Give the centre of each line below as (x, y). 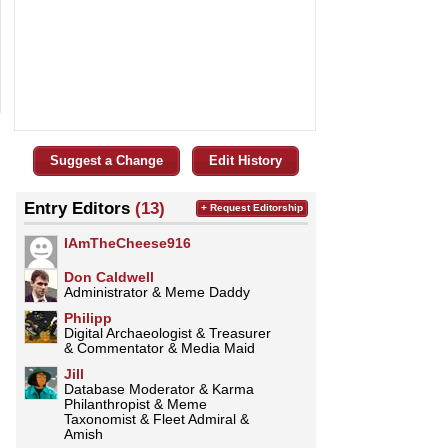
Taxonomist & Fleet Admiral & (156, 418)
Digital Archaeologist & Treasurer (167, 332)
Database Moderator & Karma (159, 388)
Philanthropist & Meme (135, 403)
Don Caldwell (109, 276)
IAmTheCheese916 (127, 242)
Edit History (245, 160)
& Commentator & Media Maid (159, 347)
